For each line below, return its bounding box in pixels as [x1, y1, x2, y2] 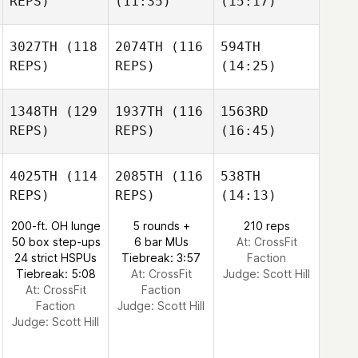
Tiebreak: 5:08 [15, 267, 96, 280]
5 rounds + [132, 219, 190, 233]
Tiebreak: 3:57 [121, 251, 201, 265]
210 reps [243, 219, 290, 233]
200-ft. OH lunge [10, 219, 101, 233]
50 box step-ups [10, 235, 101, 249]
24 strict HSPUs [14, 251, 97, 265]
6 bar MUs [133, 235, 189, 249]
